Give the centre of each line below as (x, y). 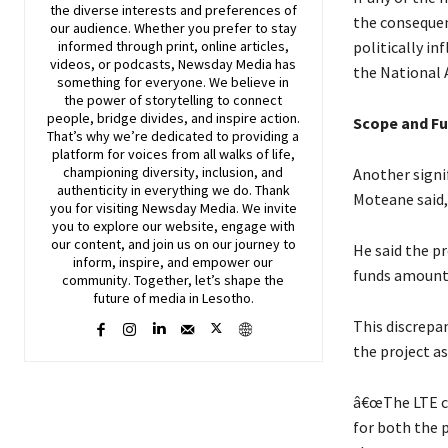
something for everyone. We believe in (173, 82)
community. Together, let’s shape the (173, 280)
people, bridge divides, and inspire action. (173, 118)
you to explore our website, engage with (173, 226)
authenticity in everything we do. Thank (173, 190)
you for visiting (95, 208)
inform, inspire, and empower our (173, 262)
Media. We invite (246, 208)
